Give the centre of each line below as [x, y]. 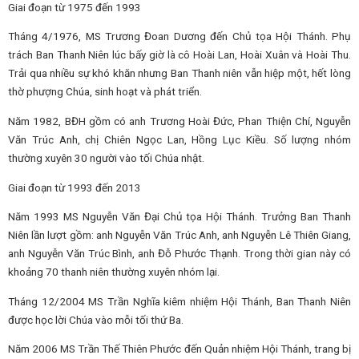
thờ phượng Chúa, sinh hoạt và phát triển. [105, 92]
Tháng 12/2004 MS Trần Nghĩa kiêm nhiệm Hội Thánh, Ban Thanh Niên [179, 301]
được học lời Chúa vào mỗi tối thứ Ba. [96, 319]
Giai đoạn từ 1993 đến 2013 [75, 187]
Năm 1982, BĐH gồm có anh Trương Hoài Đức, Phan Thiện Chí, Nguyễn [179, 121]
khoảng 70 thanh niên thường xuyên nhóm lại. [114, 272]
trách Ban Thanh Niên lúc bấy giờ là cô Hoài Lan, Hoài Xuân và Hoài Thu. [179, 55]
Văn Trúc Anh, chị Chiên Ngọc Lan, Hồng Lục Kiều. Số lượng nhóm [179, 139]
